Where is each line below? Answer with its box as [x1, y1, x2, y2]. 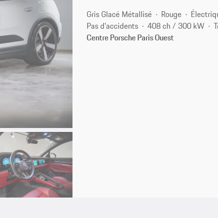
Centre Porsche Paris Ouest [87, 31, 174, 43]
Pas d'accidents [87, 19, 139, 32]
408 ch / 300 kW [147, 19, 205, 32]
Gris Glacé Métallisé [87, 8, 152, 20]
